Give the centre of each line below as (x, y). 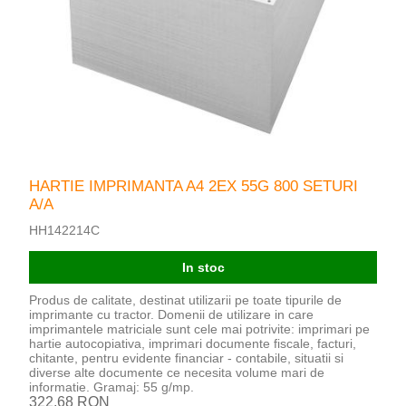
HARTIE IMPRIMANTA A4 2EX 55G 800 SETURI (194, 186)
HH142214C (65, 230)
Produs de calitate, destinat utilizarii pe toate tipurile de (186, 300)
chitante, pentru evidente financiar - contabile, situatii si (187, 358)
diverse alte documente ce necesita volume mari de (177, 372)
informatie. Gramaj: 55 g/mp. (112, 387)
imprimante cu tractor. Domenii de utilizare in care (172, 314)
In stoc (203, 267)
